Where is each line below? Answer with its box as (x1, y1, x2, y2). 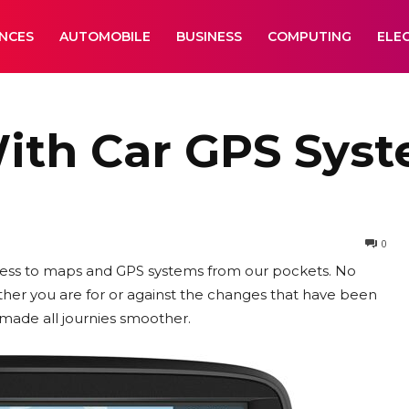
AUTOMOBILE (59, 28, 151, 45)
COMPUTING (267, 28, 351, 45)
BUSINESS (176, 28, 242, 45)
